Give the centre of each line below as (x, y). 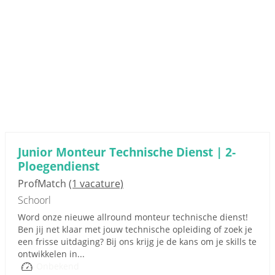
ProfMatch (43, 184)
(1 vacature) (96, 184)
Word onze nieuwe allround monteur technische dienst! (133, 217)
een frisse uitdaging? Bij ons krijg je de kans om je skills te (137, 242)
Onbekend (58, 266)
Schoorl (34, 200)
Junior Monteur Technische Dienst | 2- (127, 152)
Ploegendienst (59, 166)
